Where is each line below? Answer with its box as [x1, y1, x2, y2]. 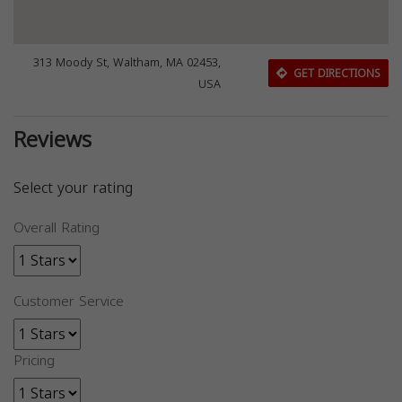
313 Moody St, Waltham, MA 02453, [33, 52, 222, 74]
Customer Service [13, 289, 124, 314]
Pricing [13, 348, 55, 373]
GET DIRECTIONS [289, 63, 380, 83]
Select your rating [13, 174, 133, 202]
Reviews [13, 119, 92, 161]
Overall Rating [13, 215, 100, 240]
